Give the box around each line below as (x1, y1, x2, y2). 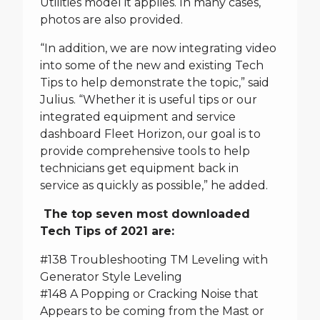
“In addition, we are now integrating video (40, 41, 276, 55)
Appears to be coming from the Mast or (40, 304, 264, 318)
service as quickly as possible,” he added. (40, 179, 268, 192)
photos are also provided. (40, 13, 183, 26)
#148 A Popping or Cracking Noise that (40, 287, 259, 301)
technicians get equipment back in (40, 161, 239, 175)
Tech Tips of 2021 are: (40, 224, 174, 238)
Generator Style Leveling (40, 270, 182, 284)
